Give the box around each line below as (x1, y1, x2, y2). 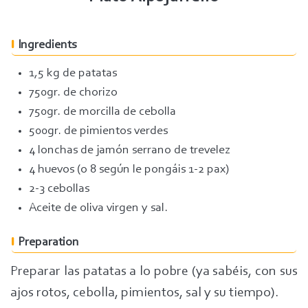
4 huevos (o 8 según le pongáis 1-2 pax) (29, 164, 229, 176)
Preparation (18, 236, 79, 249)
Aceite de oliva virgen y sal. (29, 202, 168, 214)
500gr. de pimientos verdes (29, 125, 168, 137)
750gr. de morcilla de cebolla (29, 106, 176, 118)
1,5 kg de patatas (29, 67, 117, 80)
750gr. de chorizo (29, 87, 118, 99)
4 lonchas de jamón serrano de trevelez (29, 144, 230, 157)
